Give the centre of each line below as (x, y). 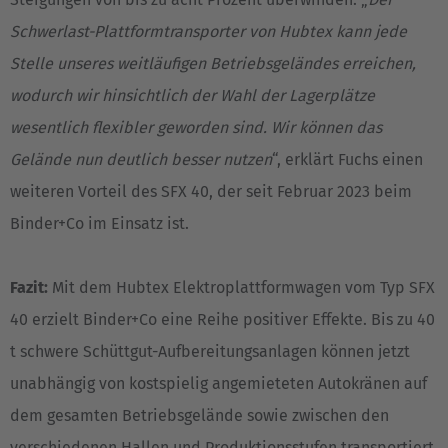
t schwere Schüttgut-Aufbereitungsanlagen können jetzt (210, 351)
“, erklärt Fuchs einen (347, 159)
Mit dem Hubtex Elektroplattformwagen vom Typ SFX (243, 287)
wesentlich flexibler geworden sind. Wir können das (196, 127)
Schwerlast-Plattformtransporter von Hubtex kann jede (208, 31)
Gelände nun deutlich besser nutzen (141, 159)
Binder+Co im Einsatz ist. (99, 223)
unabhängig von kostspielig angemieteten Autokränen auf (218, 383)
